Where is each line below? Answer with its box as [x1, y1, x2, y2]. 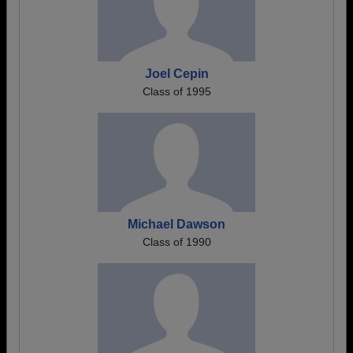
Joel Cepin [144, 67, 209, 80]
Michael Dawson [128, 217, 225, 231]
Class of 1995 [142, 85, 211, 98]
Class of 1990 [142, 236, 211, 248]
